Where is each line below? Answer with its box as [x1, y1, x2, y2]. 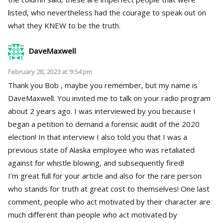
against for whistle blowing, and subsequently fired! [8, 157, 184, 168]
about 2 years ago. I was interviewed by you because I [8, 106, 196, 116]
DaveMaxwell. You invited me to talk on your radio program [8, 93, 211, 103]
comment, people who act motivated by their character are [8, 196, 211, 207]
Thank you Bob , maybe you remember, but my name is [8, 80, 198, 90]
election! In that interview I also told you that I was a [8, 131, 187, 142]
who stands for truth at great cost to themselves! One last [8, 183, 210, 194]
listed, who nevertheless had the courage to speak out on [8, 7, 206, 17]
